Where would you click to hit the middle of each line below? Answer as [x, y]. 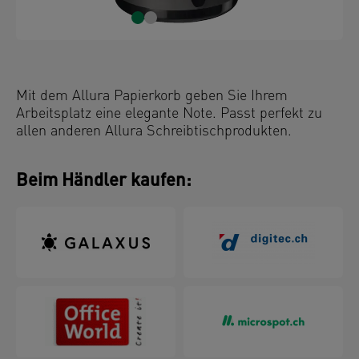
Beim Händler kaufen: [104, 182]
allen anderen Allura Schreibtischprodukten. [154, 132]
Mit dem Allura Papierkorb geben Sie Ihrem [152, 97]
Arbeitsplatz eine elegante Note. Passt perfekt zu [169, 114]
